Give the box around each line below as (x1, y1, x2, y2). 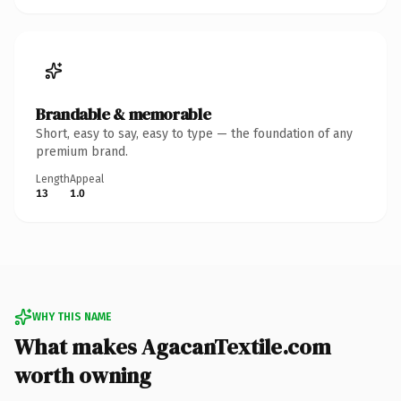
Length (36, 172, 70, 185)
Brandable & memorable (36, 102, 211, 125)
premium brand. (36, 143, 128, 159)
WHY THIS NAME (32, 310, 111, 323)
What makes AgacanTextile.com (14, 331, 331, 362)
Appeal (70, 172, 104, 185)
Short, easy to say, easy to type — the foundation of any (36, 125, 353, 141)
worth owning (14, 360, 151, 390)
